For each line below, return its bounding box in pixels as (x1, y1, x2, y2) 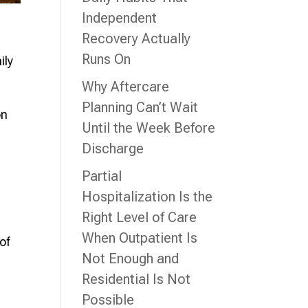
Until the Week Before (82, 120, 216, 136)
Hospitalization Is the (82, 188, 213, 205)
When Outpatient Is (82, 230, 198, 246)
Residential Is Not (82, 271, 191, 287)
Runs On (82, 51, 131, 67)
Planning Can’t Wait (82, 99, 199, 115)
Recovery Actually (82, 30, 191, 47)
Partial (82, 168, 122, 184)
